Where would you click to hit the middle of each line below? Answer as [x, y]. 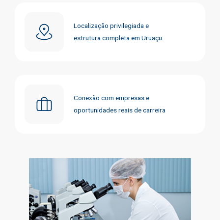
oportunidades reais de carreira [120, 110]
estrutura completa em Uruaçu [118, 38]
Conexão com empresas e [111, 97]
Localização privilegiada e [111, 25]
